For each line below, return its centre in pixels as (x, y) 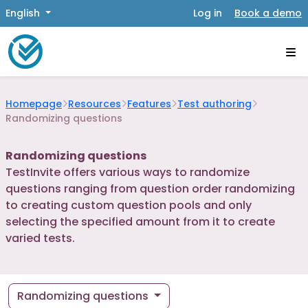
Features (149, 104)
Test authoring (214, 104)
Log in (208, 13)
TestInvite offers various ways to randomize (128, 172)
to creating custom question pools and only (129, 205)
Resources (95, 104)
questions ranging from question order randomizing (150, 189)
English (24, 13)
